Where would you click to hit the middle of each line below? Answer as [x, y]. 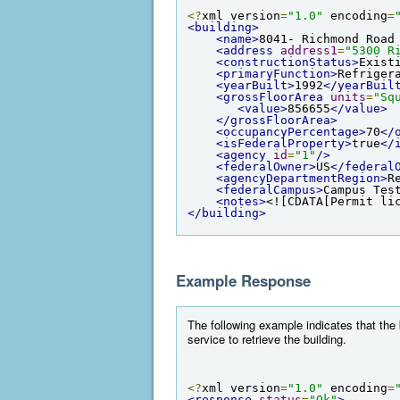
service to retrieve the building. [267, 339]
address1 [309, 50]
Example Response [243, 280]
